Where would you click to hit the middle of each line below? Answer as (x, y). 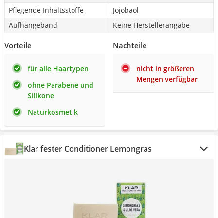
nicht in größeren (165, 68)
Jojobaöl (126, 10)
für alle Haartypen (58, 68)
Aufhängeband (33, 25)
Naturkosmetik (53, 112)
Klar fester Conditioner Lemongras (88, 149)
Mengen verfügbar (167, 79)
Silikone (41, 96)
